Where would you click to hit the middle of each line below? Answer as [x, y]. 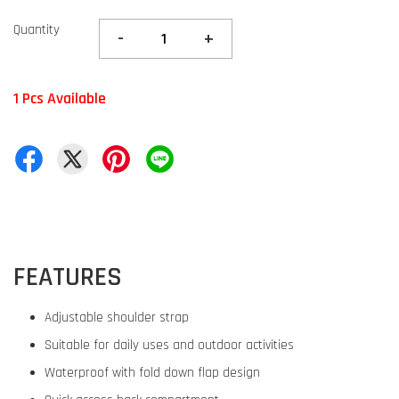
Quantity [37, 30]
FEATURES [68, 277]
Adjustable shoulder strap [117, 318]
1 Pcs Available [60, 98]
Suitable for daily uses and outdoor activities [169, 345]
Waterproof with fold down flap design [154, 373]
